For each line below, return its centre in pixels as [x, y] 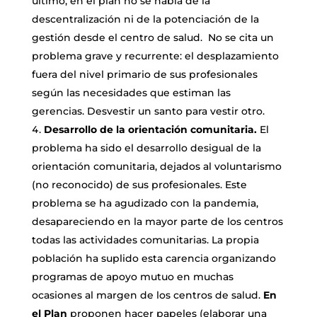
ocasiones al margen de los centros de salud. [147, 295]
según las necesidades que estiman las [131, 92]
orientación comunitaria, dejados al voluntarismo [156, 166]
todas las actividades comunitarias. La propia [145, 240]
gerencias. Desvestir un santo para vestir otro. [148, 111]
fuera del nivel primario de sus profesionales [144, 74]
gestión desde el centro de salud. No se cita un [152, 37]
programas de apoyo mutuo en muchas [132, 276]
